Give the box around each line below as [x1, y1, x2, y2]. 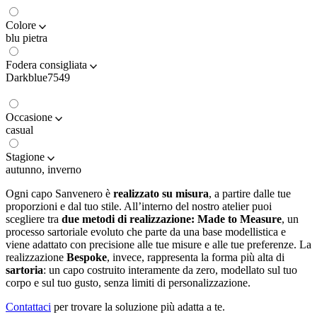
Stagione [6, 151, 45, 163]
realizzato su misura [113, 188, 209, 200]
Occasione [6, 111, 52, 124]
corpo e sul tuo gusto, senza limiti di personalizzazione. [6, 277, 250, 289]
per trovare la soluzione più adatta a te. [51, 301, 225, 313]
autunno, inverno [6, 163, 81, 176]
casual [6, 124, 33, 137]
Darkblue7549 [6, 71, 70, 84]
